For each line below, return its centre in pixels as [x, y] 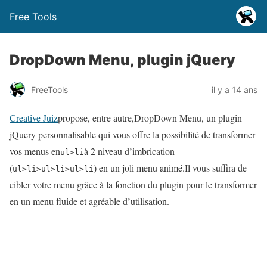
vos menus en [35, 151]
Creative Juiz [34, 118]
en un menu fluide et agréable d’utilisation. [89, 201]
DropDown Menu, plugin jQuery [122, 60]
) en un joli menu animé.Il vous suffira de [170, 168]
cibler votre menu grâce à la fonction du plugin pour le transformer [133, 184]
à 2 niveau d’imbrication [129, 151]
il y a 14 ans [235, 89]
